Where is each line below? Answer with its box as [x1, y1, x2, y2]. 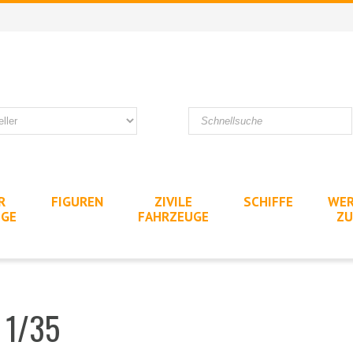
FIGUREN [51, 192, 103, 210]
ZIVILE [154, 192, 192, 210]
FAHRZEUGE [138, 207, 209, 225]
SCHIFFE [243, 192, 293, 210]
